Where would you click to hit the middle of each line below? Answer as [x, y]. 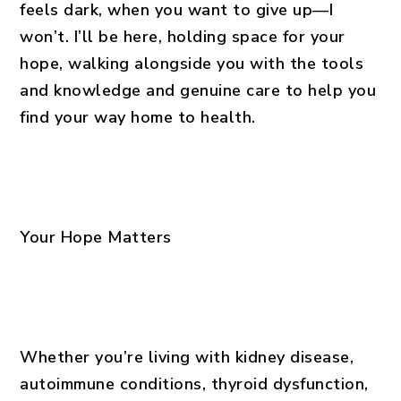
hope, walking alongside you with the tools [192, 64]
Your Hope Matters [96, 237]
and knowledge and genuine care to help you [198, 90]
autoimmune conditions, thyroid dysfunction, [194, 384]
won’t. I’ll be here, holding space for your [183, 37]
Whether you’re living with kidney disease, [187, 357]
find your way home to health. [138, 117]
